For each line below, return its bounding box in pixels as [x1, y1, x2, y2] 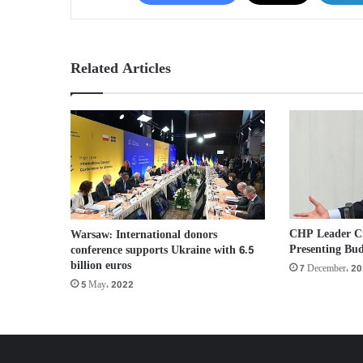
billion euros [70, 257, 131, 276]
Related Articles [70, 57, 171, 82]
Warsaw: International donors [70, 226, 217, 246]
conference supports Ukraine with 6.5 [70, 241, 254, 261]
